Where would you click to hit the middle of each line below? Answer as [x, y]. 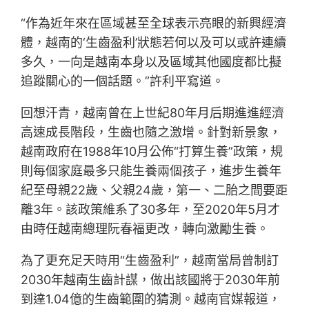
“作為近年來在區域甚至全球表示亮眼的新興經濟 [154, 23]
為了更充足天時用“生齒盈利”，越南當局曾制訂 [150, 261]
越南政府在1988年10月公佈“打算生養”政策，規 [152, 152]
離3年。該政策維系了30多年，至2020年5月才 [151, 210]
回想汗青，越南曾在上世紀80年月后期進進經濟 [153, 113]
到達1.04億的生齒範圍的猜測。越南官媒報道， [151, 299]
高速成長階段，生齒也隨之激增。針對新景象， [151, 132]
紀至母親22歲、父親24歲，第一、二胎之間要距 [154, 190]
